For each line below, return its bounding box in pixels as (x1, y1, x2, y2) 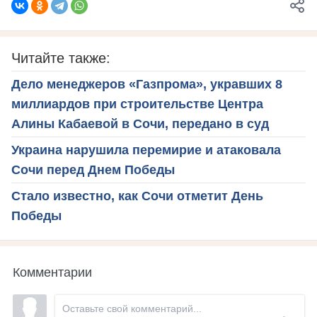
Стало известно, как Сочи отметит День (11, 189, 263, 204)
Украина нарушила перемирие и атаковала (11, 143, 281, 158)
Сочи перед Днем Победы (11, 163, 175, 178)
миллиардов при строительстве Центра (11, 97, 263, 112)
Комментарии (13, 262, 92, 281)
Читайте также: (11, 50, 110, 67)
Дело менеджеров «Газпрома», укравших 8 (11, 77, 282, 92)
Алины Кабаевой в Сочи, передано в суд (11, 117, 269, 132)
